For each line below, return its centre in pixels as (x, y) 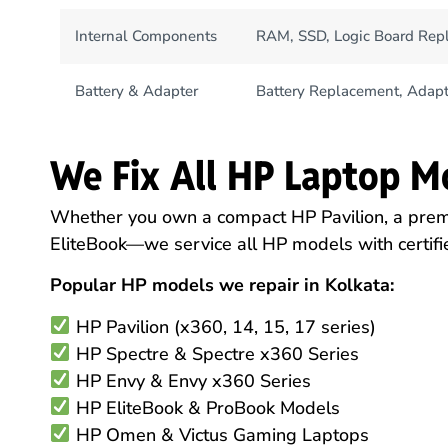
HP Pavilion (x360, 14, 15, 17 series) (223, 326)
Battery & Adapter (137, 90)
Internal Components (146, 35)
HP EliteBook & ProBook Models (205, 407)
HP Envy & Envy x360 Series (190, 380)
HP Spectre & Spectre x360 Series (214, 353)
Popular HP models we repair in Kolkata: (222, 285)
